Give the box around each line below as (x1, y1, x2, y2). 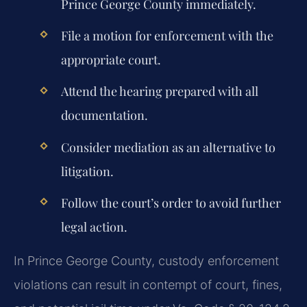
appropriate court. (60, 51, 161, 69)
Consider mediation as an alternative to (60, 138, 275, 156)
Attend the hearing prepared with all (60, 83, 258, 100)
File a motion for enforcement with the (60, 27, 273, 45)
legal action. (60, 218, 127, 235)
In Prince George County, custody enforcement (14, 254, 279, 269)
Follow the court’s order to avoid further (60, 194, 281, 211)
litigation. (60, 162, 114, 180)
